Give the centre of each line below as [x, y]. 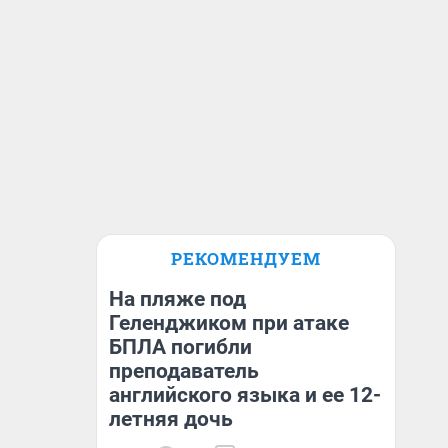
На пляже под [177, 299]
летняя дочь [171, 419]
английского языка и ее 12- [245, 395]
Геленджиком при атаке [229, 323]
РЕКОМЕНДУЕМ [246, 258]
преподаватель [184, 371]
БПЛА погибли [180, 347]
